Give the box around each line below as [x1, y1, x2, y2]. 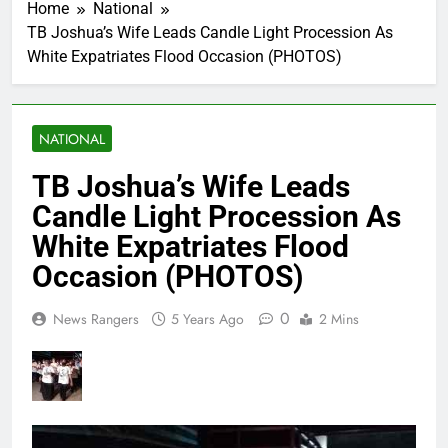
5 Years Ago [171, 309, 244, 330]
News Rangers [53, 309, 139, 330]
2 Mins [319, 309, 359, 330]
